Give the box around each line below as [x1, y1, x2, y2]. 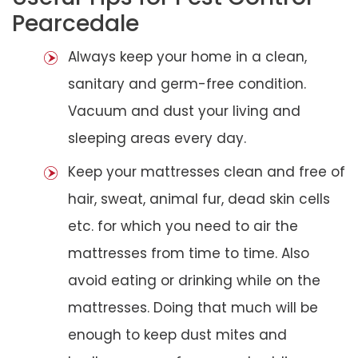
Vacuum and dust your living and [68, 101, 300, 121]
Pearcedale [12, 7, 139, 39]
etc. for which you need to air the [68, 216, 298, 236]
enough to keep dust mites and [68, 324, 287, 344]
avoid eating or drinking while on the [68, 270, 320, 290]
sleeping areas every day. [68, 128, 246, 148]
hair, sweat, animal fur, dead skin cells [68, 189, 330, 209]
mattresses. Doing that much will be [68, 297, 318, 317]
